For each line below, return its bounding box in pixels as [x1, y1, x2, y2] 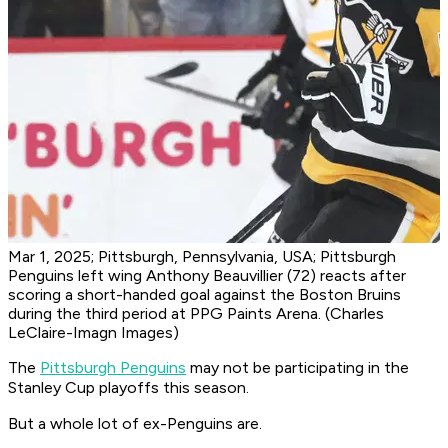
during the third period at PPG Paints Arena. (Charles [8, 304, 384, 324]
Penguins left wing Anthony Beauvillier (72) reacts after [8, 266, 406, 286]
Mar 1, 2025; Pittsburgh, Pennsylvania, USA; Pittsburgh [8, 247, 396, 267]
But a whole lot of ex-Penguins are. [8, 414, 262, 434]
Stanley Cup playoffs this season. [8, 378, 249, 398]
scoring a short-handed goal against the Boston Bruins [8, 285, 401, 305]
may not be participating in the [186, 358, 409, 378]
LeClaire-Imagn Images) [8, 323, 179, 343]
